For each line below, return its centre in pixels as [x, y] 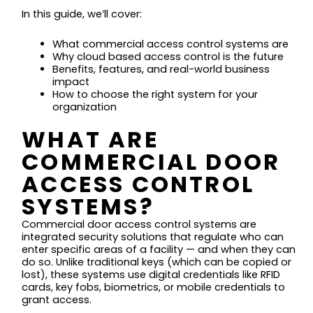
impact [71, 82]
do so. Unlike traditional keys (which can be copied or [157, 262]
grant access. [57, 299]
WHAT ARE [90, 139]
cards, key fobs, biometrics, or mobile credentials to [154, 287]
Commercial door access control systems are [139, 224]
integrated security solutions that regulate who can [153, 236]
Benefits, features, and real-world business [161, 70]
